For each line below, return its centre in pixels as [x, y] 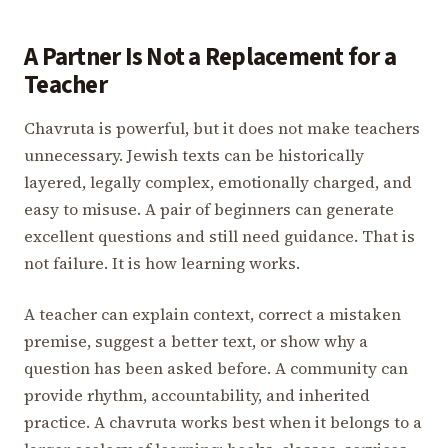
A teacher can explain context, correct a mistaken [212, 314]
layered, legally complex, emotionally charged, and [218, 182]
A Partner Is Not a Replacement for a [210, 58]
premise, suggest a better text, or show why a [196, 341]
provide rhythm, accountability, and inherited [197, 395]
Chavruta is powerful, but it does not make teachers [222, 128]
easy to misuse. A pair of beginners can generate [209, 209]
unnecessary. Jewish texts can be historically [194, 155]
